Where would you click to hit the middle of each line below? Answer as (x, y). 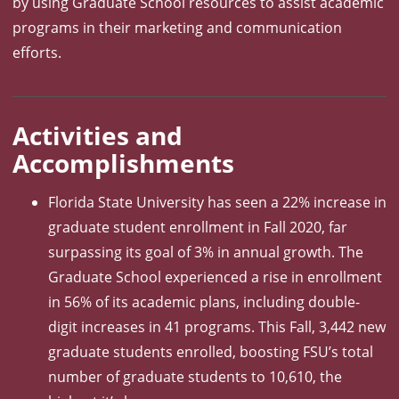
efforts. (37, 52)
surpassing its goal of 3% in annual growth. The (206, 252)
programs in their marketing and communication (177, 27)
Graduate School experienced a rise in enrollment (215, 277)
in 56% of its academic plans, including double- (204, 302)
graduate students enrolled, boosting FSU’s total (211, 352)
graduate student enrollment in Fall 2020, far (198, 228)
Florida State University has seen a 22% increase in (217, 203)
